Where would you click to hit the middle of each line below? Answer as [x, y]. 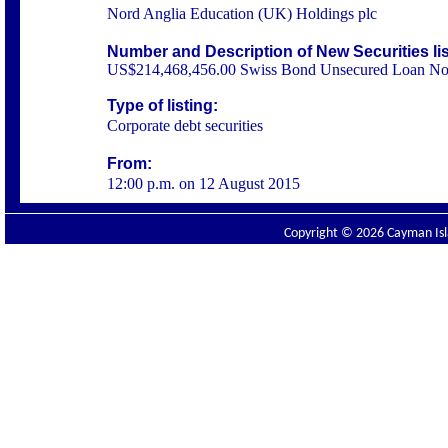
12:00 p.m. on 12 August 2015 [203, 183]
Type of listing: [162, 105]
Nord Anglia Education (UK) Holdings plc [244, 13]
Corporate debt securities [185, 125]
